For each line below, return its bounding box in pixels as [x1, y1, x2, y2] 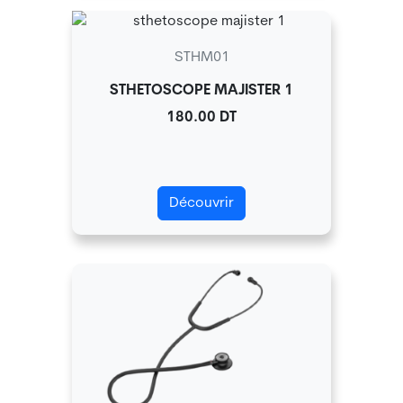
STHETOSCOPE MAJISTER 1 [110, 84, 293, 99]
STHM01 [174, 50, 229, 66]
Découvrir [169, 196, 234, 211]
